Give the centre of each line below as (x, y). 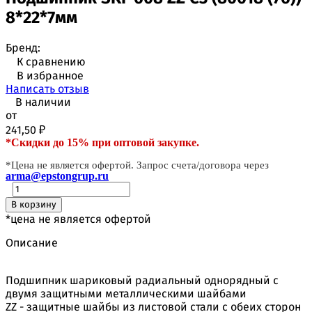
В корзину (34, 204)
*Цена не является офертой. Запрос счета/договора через (137, 165)
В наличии (43, 102)
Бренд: (23, 47)
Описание (32, 242)
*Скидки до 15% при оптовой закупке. (102, 142)
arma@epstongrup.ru (57, 175)
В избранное (50, 75)
